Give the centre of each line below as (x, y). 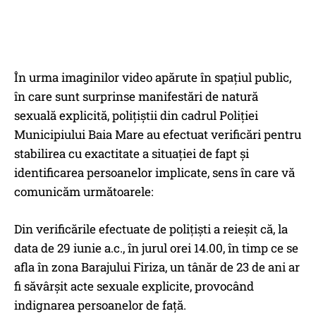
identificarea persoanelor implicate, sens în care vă (154, 172)
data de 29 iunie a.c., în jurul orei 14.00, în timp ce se (156, 248)
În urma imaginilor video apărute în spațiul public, (153, 77)
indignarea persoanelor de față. (100, 305)
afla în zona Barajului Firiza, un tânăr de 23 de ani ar (157, 267)
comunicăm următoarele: (84, 191)
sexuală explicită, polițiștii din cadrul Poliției (136, 115)
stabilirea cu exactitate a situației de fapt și (132, 153)
